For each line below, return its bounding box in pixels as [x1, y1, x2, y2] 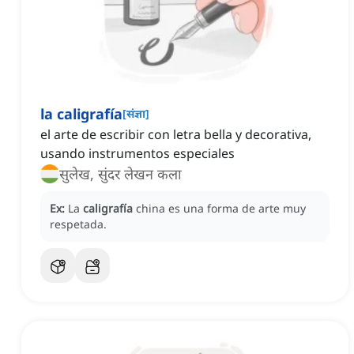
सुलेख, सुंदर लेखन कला [59, 164, 182, 184]
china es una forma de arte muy [136, 201, 306, 217]
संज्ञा [126, 106, 145, 122]
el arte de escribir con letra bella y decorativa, [40, 126, 311, 144]
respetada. [50, 217, 107, 232]
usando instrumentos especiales [40, 145, 235, 163]
